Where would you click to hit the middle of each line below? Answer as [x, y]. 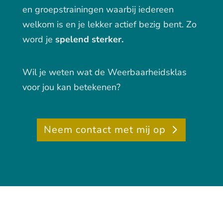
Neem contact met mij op [105, 130]
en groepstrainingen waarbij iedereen [98, 10]
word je [39, 40]
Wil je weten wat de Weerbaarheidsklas [104, 72]
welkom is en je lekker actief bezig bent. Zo [109, 25]
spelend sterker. [89, 40]
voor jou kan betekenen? [71, 87]
